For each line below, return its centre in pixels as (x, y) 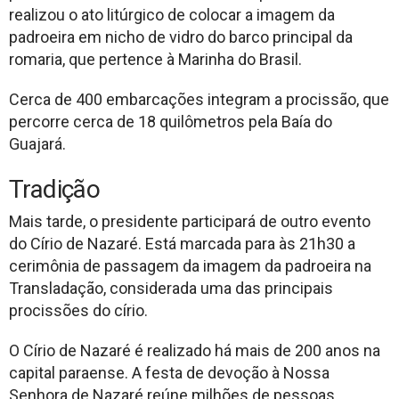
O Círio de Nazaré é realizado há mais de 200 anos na (195, 350)
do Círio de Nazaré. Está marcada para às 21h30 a (182, 243)
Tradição (55, 189)
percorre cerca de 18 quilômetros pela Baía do (171, 121)
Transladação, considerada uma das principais (171, 288)
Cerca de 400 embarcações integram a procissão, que (199, 99)
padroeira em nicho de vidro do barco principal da (181, 37)
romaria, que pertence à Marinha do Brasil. (155, 59)
